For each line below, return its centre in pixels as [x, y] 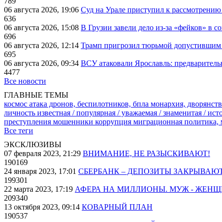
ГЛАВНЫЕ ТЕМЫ [36, 95]
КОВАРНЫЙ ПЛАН [117, 207]
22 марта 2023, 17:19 [39, 189]
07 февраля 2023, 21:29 [43, 153]
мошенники [74, 122]
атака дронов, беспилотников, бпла [90, 104]
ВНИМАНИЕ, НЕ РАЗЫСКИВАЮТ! [146, 153]
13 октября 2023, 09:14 [43, 207]
